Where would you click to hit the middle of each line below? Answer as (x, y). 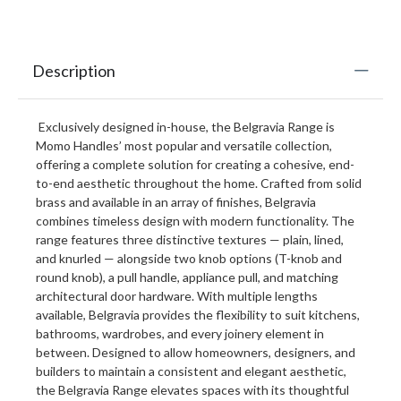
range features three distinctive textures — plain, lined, (190, 240)
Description (74, 71)
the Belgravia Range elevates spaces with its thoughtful (192, 390)
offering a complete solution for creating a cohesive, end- (195, 165)
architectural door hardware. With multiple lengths (177, 296)
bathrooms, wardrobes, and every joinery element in (180, 334)
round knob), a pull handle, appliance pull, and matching (187, 277)
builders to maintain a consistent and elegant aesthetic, (191, 371)
